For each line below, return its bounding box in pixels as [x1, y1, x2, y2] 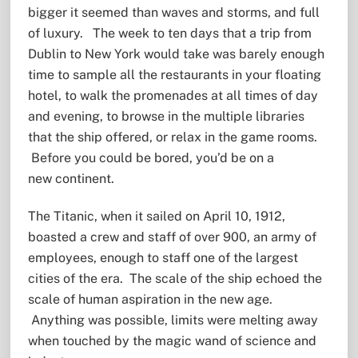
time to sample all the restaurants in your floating [27, 66, 321, 82]
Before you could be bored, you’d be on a [27, 149, 274, 165]
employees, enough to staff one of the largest [27, 249, 298, 265]
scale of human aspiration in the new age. [27, 291, 272, 307]
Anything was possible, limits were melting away [27, 312, 318, 328]
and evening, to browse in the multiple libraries [27, 108, 304, 124]
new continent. [27, 170, 114, 186]
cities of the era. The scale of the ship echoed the [27, 270, 322, 286]
